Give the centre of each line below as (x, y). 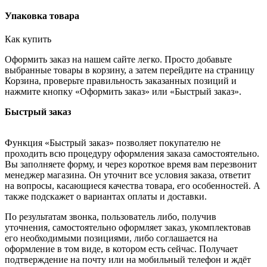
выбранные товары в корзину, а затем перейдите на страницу (130, 70)
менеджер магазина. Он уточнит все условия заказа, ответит (128, 175)
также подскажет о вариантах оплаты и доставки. (106, 197)
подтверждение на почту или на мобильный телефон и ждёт (128, 260)
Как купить (28, 39)
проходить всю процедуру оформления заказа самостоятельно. (132, 154)
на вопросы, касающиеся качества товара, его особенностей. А (133, 186)
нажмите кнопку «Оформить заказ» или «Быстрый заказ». (123, 92)
